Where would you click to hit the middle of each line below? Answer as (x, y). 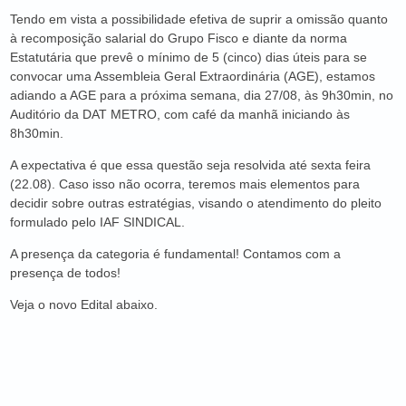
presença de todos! (65, 273)
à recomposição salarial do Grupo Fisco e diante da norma (178, 38)
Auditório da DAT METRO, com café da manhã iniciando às (179, 114)
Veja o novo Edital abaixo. (83, 304)
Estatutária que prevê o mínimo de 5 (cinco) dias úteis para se (188, 57)
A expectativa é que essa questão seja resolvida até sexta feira (190, 165)
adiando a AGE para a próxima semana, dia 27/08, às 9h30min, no (201, 95)
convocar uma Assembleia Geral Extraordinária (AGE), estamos (192, 76)
